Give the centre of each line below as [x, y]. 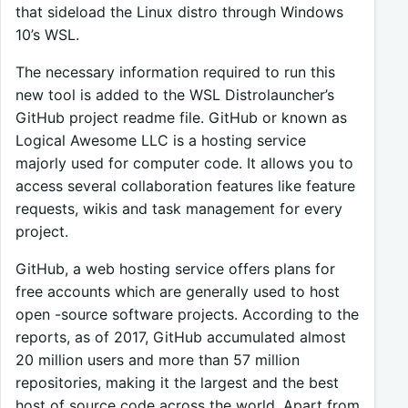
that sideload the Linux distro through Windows [179, 12]
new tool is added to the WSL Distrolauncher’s [175, 95]
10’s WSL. [47, 35]
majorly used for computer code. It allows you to [184, 163]
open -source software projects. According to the [187, 315]
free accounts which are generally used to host [178, 292]
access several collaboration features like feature [185, 186]
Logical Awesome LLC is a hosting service [161, 141]
